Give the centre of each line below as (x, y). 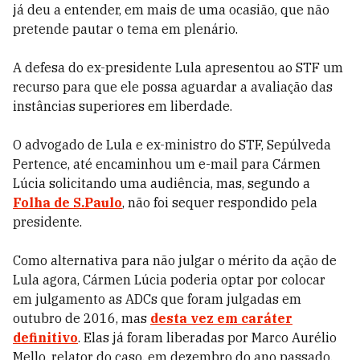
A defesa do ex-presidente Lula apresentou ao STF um (178, 67)
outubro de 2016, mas (82, 318)
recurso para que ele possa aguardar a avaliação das (173, 87)
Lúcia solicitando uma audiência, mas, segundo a (162, 183)
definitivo (45, 337)
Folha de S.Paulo (67, 202)
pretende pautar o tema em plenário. (125, 29)
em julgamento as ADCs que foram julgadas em (157, 299)
